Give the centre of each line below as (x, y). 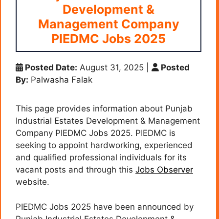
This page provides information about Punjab (104, 109)
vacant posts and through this (76, 170)
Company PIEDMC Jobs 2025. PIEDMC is (96, 133)
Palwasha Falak (60, 80)
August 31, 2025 (110, 68)
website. (33, 182)
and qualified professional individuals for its (101, 158)
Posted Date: (50, 68)
